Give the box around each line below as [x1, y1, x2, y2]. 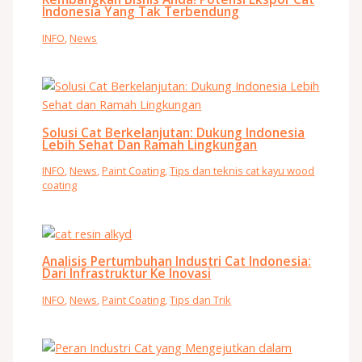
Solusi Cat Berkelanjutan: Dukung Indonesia [42, 123, 305, 141]
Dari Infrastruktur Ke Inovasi [42, 264, 212, 283]
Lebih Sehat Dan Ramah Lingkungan [42, 135, 258, 154]
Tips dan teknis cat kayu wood [170, 163, 315, 179]
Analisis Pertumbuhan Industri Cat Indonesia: [42, 252, 312, 271]
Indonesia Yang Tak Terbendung [42, 2, 240, 21]
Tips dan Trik [170, 292, 232, 307]
